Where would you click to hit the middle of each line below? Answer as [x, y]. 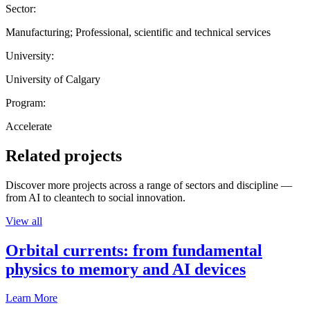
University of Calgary [53, 79]
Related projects [64, 155]
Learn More [31, 298]
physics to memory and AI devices [126, 269]
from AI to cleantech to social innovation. [95, 197]
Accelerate [29, 126]
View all [24, 221]
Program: [26, 102]
